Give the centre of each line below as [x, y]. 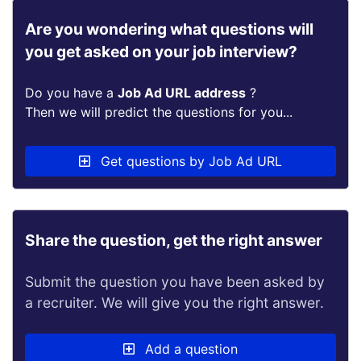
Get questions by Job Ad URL [189, 161]
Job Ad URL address [182, 93]
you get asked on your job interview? [161, 52]
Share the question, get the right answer [174, 240]
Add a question [189, 349]
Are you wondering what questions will [169, 29]
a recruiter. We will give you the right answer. [174, 303]
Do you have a [71, 93]
